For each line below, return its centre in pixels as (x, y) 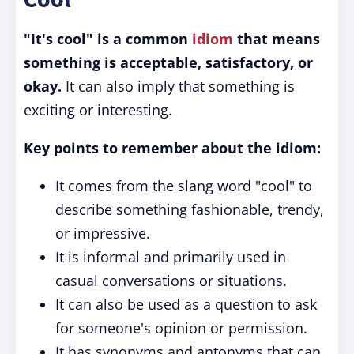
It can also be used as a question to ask (186, 304)
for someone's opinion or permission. (181, 328)
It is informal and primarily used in (171, 257)
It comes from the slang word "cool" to (184, 186)
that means (277, 39)
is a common (145, 39)
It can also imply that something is (178, 86)
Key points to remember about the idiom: (172, 148)
